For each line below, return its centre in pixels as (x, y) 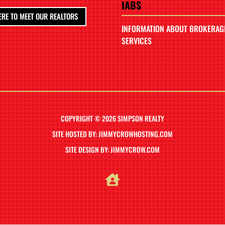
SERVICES (137, 40)
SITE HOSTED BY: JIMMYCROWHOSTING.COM (113, 134)
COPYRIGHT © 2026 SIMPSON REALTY (113, 119)
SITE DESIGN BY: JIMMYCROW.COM (113, 150)
